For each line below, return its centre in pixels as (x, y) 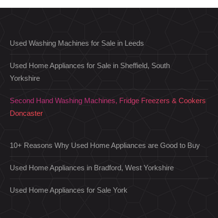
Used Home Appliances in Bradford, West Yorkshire (92, 168)
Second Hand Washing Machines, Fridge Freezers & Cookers (108, 100)
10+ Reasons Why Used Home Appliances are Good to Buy (105, 145)
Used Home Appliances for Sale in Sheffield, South (90, 65)
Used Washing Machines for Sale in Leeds (77, 43)
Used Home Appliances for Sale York (69, 190)
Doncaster (26, 113)
